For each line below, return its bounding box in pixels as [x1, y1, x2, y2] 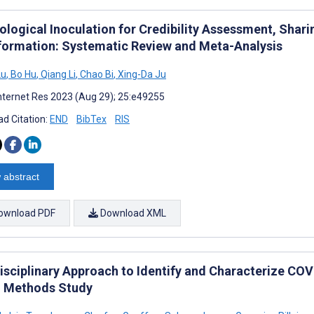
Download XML [98, 207, 166, 219]
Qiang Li [39, 68, 76, 80]
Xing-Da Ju [116, 68, 166, 80]
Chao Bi [78, 68, 114, 80]
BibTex [76, 113, 107, 125]
